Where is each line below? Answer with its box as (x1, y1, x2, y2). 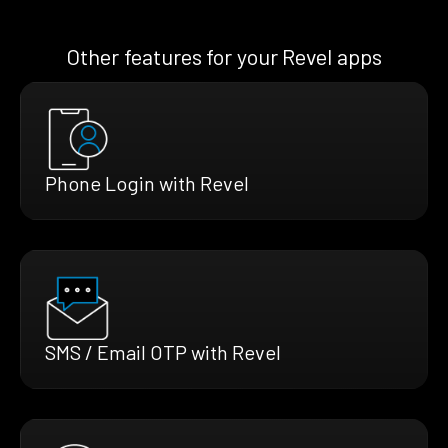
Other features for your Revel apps (66, 42, 382, 69)
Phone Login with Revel (45, 170, 249, 195)
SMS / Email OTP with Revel (45, 339, 281, 364)
